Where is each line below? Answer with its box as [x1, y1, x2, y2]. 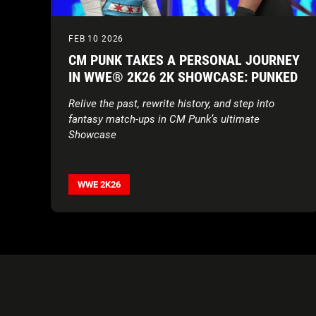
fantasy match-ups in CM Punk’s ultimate [68, 113, 260, 126]
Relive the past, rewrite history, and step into [68, 97, 274, 111]
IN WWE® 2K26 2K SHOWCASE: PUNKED [68, 68, 298, 86]
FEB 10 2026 [68, 34, 124, 44]
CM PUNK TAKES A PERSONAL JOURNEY [68, 51, 300, 69]
